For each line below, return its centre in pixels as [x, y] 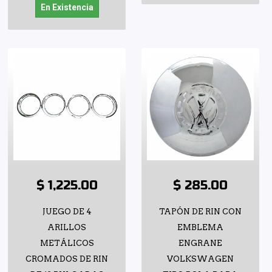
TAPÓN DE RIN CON [200, 211]
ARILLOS [67, 227]
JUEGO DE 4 [67, 211]
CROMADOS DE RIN [67, 259]
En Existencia [67, 7]
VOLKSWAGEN [200, 259]
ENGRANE [200, 243]
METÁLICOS [67, 243]
